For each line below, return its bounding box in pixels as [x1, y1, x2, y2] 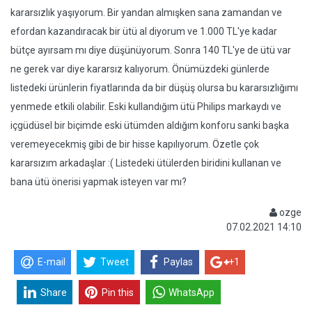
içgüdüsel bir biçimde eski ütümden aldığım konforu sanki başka [10, 120, 289, 131]
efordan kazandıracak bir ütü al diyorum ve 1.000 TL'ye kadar [10, 26, 277, 37]
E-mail [37, 256, 65, 268]
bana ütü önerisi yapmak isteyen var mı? [10, 176, 187, 187]
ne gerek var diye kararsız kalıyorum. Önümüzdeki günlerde [10, 63, 270, 75]
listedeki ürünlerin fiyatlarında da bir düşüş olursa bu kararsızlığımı [10, 82, 298, 93]
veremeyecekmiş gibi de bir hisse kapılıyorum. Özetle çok [10, 139, 259, 150]
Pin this [102, 286, 134, 298]
